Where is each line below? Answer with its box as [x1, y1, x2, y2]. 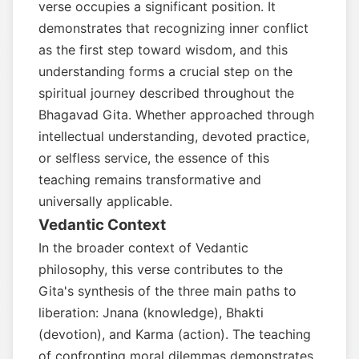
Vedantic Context [38, 216, 166, 234]
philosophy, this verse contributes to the [38, 261, 283, 277]
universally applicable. [38, 193, 172, 209]
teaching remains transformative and [38, 171, 261, 188]
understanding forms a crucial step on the [38, 63, 292, 79]
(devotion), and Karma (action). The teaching [38, 326, 311, 342]
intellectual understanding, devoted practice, [38, 128, 309, 144]
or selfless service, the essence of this [38, 150, 269, 166]
